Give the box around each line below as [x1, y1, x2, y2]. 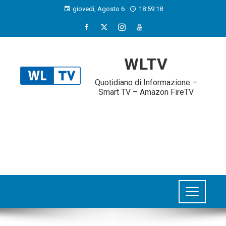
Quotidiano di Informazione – [94, 78, 197, 87]
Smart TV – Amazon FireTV [98, 87, 194, 97]
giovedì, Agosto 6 [72, 5, 125, 13]
